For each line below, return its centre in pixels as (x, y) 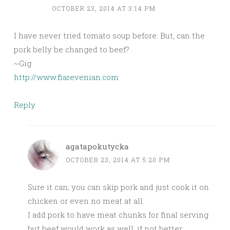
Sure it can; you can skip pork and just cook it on (118, 187)
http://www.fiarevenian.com (66, 77)
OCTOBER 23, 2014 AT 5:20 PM (118, 160)
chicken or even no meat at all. (86, 201)
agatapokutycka (97, 147)
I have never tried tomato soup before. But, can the (109, 36)
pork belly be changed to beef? (72, 50)
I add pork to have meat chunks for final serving (118, 215)
